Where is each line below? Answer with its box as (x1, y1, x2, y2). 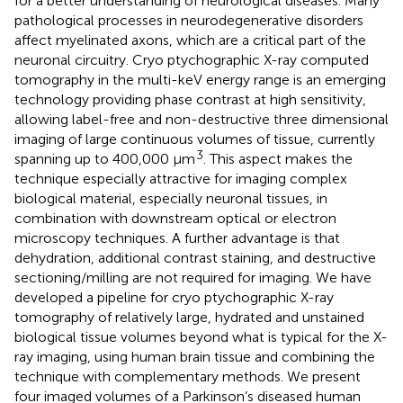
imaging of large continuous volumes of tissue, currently (14, 130, 375, 148)
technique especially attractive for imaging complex (14, 169, 347, 187)
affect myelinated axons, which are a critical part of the (14, 31, 366, 49)
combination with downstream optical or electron (14, 209, 336, 227)
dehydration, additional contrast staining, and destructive (14, 248, 376, 266)
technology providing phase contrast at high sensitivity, (14, 90, 366, 108)
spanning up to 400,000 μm (14, 149, 195, 167)
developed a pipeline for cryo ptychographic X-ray (14, 288, 334, 306)
